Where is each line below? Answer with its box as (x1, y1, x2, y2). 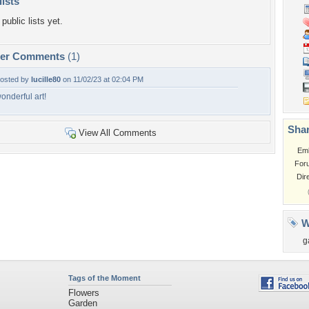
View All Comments (78, 128, 157, 138)
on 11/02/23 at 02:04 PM (61, 75, 143, 83)
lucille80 (31, 75, 61, 83)
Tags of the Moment (68, 274, 141, 282)
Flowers (68, 288, 99, 298)
